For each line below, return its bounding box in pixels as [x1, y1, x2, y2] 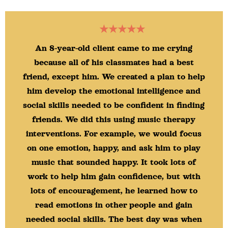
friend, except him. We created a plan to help [22, 72, 205, 81]
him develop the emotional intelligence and [27, 86, 201, 96]
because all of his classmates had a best [34, 58, 194, 67]
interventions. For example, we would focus [26, 129, 202, 138]
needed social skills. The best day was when [25, 214, 202, 224]
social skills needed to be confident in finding [23, 100, 205, 110]
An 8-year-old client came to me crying [35, 43, 192, 53]
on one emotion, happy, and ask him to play [27, 143, 201, 153]
